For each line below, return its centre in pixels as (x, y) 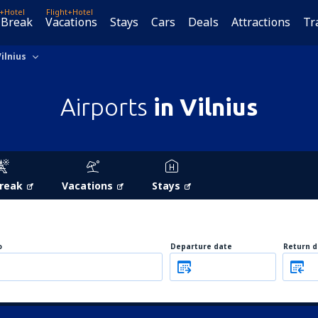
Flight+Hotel (70, 12)
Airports (106, 106)
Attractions (261, 22)
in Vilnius (205, 106)
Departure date (201, 246)
